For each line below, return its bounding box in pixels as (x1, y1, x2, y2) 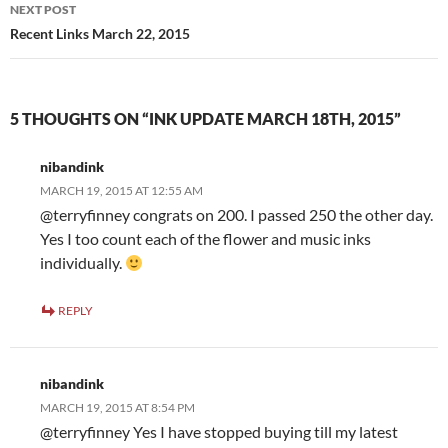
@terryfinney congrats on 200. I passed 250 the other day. (40, 205, 433, 225)
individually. (40, 253, 125, 273)
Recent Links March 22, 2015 (10, 25, 190, 43)
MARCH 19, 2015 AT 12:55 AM (40, 183, 203, 199)
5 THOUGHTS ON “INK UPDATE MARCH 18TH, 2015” (10, 109, 401, 129)
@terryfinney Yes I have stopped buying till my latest (40, 422, 398, 442)
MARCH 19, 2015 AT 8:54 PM (40, 400, 195, 416)
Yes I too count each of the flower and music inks (40, 229, 371, 249)
